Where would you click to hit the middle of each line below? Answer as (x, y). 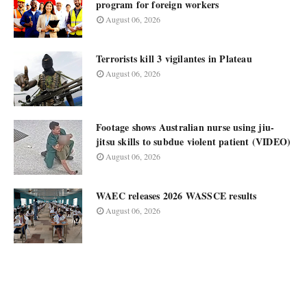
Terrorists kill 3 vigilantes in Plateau (174, 59)
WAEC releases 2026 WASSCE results (176, 196)
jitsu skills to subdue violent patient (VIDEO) (194, 142)
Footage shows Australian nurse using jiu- (185, 127)
